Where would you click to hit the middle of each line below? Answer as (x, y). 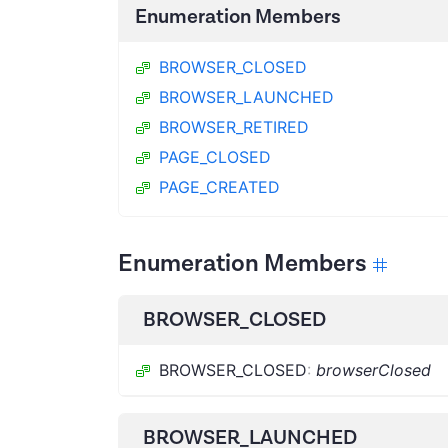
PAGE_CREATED (219, 186)
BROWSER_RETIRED (234, 126)
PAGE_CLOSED (215, 156)
